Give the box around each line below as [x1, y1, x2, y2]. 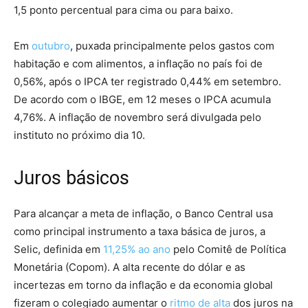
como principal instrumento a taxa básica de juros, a [14, 224, 265, 238]
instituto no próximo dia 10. [14, 128, 145, 142]
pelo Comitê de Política [170, 242, 286, 256]
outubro [32, 38, 70, 52]
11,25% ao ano [103, 242, 170, 256]
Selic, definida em [14, 242, 103, 256]
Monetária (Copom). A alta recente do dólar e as [14, 260, 245, 274]
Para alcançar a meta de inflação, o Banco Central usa [14, 206, 273, 220]
